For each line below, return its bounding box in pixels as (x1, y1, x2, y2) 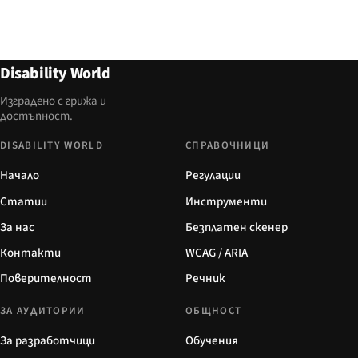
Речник (185, 270, 225, 288)
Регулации (185, 167, 241, 185)
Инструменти (185, 193, 267, 210)
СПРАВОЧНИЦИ (185, 138, 270, 153)
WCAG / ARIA (185, 245, 248, 262)
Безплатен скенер (185, 218, 288, 236)
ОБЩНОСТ (185, 304, 242, 319)
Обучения (185, 332, 238, 350)
